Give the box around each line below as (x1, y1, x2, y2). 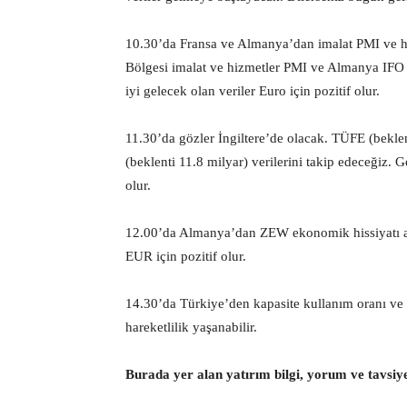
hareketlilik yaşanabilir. (125, 320, 257, 334)
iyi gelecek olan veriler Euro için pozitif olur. (125, 84, 380, 98)
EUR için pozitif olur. (125, 249, 246, 263)
